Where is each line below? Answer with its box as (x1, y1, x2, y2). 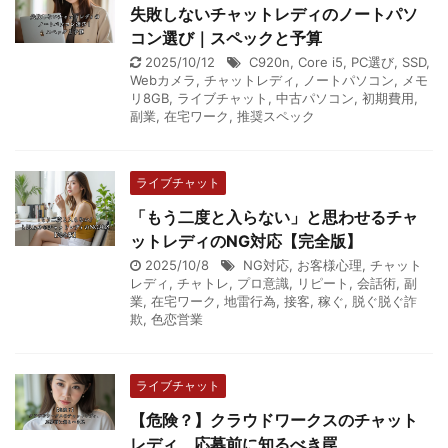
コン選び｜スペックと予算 (130, 27, 322, 48)
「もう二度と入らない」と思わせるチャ (130, 206, 418, 227)
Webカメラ (130, 71, 196, 88)
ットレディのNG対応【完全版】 (130, 230, 362, 251)
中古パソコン (276, 89, 354, 106)
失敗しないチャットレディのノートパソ (130, 3, 418, 24)
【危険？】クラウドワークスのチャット (130, 409, 418, 430)
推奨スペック (237, 107, 315, 124)
